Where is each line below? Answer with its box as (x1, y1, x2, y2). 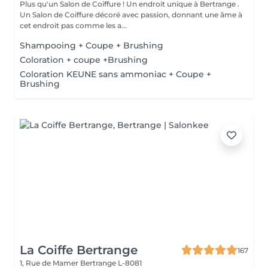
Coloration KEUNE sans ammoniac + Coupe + (20, 69, 211, 80)
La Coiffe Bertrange (20, 243, 138, 257)
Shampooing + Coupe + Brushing (20, 40, 163, 51)
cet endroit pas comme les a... (20, 21, 127, 30)
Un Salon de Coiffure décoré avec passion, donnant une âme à (20, 10, 242, 19)
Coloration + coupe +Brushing (20, 54, 148, 65)
